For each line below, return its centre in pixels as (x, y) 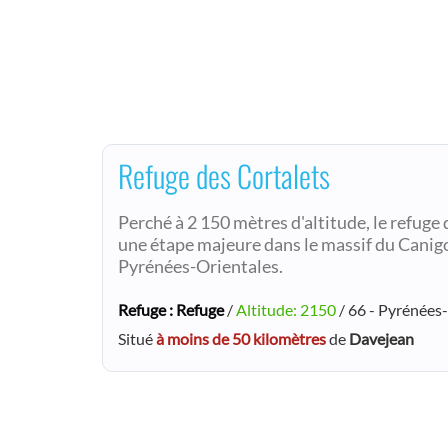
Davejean (381, 339)
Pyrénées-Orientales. (200, 267)
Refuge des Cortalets (224, 176)
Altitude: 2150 (286, 310)
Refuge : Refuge (171, 310)
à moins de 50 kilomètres (241, 339)
